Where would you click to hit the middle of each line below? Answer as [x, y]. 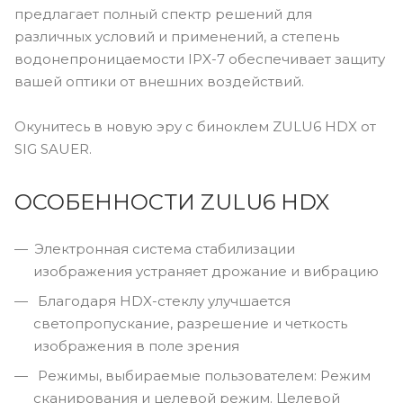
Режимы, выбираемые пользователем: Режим [202, 375]
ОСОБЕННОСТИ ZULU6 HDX [172, 201]
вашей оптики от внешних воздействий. [159, 81]
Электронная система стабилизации [165, 248]
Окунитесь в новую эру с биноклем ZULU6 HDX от [195, 126]
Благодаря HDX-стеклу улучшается [162, 300]
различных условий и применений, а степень [177, 36]
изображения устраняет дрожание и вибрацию [206, 271]
